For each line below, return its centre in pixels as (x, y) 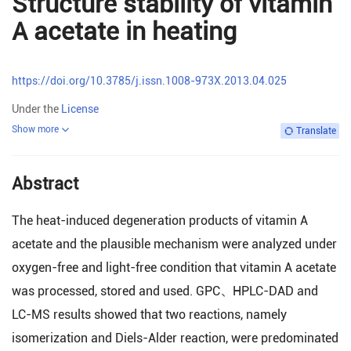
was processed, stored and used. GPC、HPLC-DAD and (165, 291)
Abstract (45, 184)
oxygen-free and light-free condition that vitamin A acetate (174, 268)
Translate (316, 131)
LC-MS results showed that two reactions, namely (149, 315)
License (80, 109)
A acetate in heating (124, 31)
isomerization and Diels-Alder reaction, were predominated (175, 338)
